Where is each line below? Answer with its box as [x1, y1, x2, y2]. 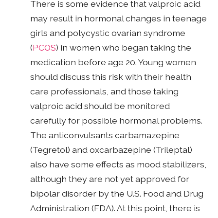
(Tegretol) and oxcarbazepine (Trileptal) [30, 144, 193, 155]
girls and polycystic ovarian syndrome [30, 27, 186, 38]
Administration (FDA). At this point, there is [30, 202, 200, 213]
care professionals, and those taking [30, 86, 179, 96]
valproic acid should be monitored [30, 100, 170, 111]
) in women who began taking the [56, 42, 192, 53]
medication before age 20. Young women [30, 56, 197, 67]
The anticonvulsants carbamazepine [30, 129, 180, 140]
